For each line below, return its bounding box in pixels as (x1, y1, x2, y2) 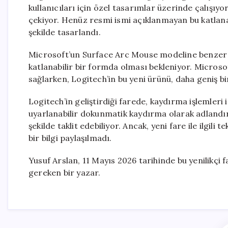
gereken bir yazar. (28, 167, 101, 178)
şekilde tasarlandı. (28, 27, 101, 37)
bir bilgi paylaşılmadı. (28, 133, 112, 143)
